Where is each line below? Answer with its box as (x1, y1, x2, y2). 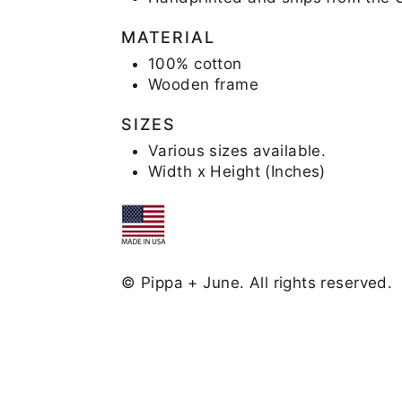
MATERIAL (121, 27, 215, 47)
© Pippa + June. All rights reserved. (121, 273, 393, 292)
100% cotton (148, 54, 242, 73)
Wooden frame (148, 74, 259, 93)
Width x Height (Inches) (148, 162, 326, 180)
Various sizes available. (148, 141, 327, 160)
